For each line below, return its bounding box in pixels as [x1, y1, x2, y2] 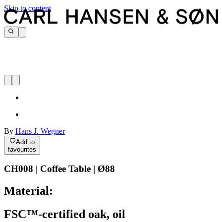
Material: [4, 184, 53, 198]
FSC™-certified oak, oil [4, 208, 125, 221]
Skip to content [4, 4, 51, 12]
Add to [16, 138, 35, 146]
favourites [8, 145, 36, 153]
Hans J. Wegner [15, 127, 65, 136]
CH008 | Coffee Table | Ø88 [4, 164, 115, 174]
